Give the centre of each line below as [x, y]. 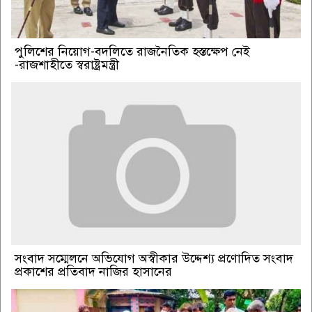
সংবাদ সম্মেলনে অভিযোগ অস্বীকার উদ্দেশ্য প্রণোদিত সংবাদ [154, 259]
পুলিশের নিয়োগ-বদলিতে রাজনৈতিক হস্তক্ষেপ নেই [132, 52]
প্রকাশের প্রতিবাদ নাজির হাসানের [93, 272]
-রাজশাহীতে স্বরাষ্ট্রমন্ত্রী [67, 65]
